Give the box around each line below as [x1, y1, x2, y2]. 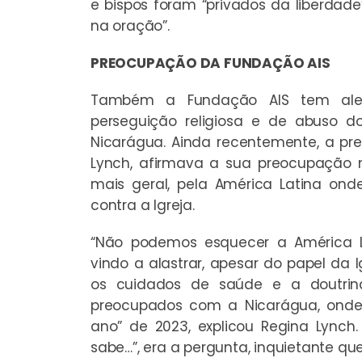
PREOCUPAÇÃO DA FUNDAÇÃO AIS [90, 53, 330, 73]
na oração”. [90, 15, 170, 36]
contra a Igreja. [90, 195, 195, 215]
